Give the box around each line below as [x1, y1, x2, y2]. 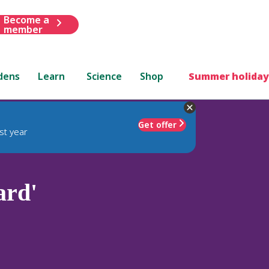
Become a [3, 13, 49, 26]
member [3, 22, 43, 36]
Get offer [138, 118, 177, 130]
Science [86, 69, 122, 83]
